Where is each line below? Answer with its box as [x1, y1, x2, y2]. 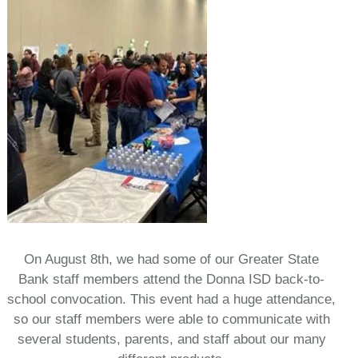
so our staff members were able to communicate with [13, 311, 330, 327]
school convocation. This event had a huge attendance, [7, 291, 336, 307]
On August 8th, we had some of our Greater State [24, 251, 320, 267]
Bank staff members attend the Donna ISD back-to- [18, 271, 325, 287]
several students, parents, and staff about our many [17, 331, 326, 347]
